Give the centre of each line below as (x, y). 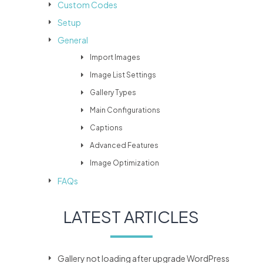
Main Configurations (125, 110)
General (73, 40)
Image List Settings (123, 75)
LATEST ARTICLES (131, 217)
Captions (107, 128)
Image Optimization (125, 163)
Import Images (115, 58)
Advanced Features (124, 146)
